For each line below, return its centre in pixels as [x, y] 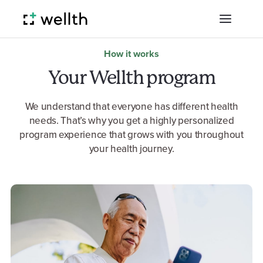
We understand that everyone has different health [131, 107]
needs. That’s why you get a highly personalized [131, 121]
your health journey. [131, 149]
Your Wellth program [131, 78]
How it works [131, 54]
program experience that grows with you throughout [131, 135]
